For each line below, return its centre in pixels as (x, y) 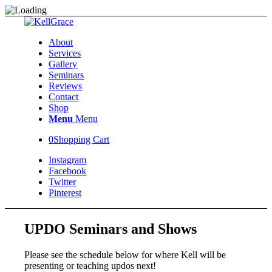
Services (65, 53)
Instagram (68, 160)
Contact (64, 97)
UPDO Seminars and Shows (111, 229)
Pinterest (65, 193)
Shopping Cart (82, 139)
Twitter (63, 182)
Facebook (68, 171)
